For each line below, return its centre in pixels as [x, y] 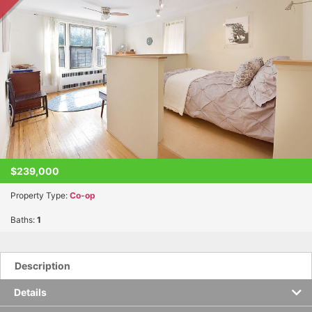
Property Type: [40, 196]
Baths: [24, 220]
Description [42, 266]
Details [30, 292]
